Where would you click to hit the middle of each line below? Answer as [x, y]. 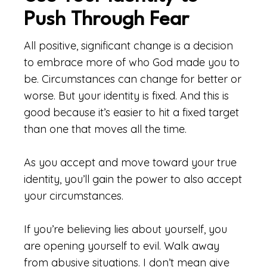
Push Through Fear [106, 20]
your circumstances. [74, 196]
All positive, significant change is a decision [128, 46]
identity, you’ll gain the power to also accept [133, 179]
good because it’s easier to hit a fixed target [131, 112]
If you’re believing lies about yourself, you [125, 229]
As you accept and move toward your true [130, 162]
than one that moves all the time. [105, 129]
